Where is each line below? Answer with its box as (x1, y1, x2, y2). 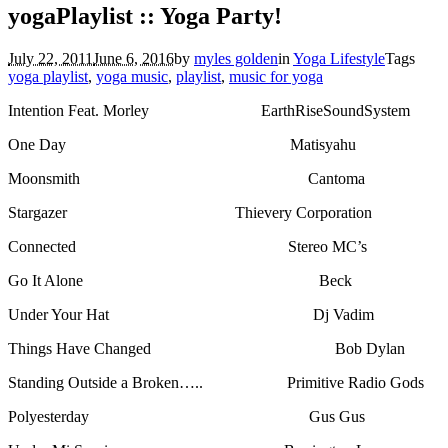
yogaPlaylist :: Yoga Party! (8, 2, 282, 29)
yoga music (96, 67, 168, 85)
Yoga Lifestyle (293, 49, 385, 67)
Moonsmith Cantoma (8, 169, 365, 187)
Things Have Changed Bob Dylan (8, 339, 405, 357)
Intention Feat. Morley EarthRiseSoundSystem (8, 101, 410, 119)
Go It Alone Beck (8, 271, 352, 289)
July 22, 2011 (8, 49, 93, 67)
